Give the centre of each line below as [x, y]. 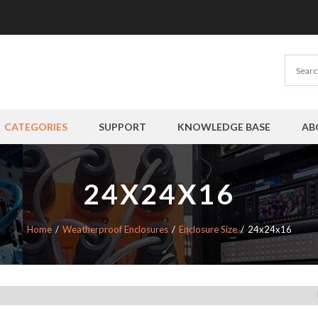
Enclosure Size [208, 229]
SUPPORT [122, 127]
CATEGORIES [36, 127]
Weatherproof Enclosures [115, 229]
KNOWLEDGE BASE [224, 127]
